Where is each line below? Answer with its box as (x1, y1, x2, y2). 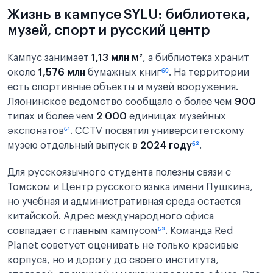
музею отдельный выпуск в (7, 141, 140, 151)
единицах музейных (127, 112, 226, 121)
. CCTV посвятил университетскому (70, 126, 244, 136)
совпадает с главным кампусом (7, 226, 158, 236)
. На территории (169, 68, 249, 77)
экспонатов (7, 126, 64, 136)
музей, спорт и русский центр (7, 23, 210, 37)
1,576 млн (38, 68, 85, 77)
